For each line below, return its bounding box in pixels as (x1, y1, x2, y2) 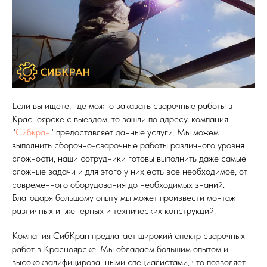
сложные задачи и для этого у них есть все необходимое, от (12, 165, 247, 177)
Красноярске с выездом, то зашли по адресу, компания (12, 113, 228, 125)
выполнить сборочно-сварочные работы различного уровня (12, 139, 244, 151)
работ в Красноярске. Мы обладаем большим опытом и (12, 243, 228, 254)
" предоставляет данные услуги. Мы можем (50, 126, 219, 138)
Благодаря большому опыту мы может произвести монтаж (12, 191, 235, 203)
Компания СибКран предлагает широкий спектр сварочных (12, 229, 245, 241)
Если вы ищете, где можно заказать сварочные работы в (12, 100, 232, 111)
